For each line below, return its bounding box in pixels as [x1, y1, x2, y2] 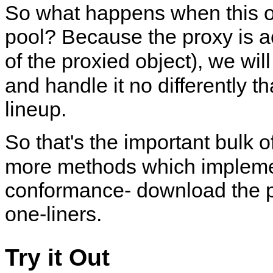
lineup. [5, 97, 66, 121]
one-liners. [5, 202, 102, 225]
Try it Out [5, 244, 110, 271]
